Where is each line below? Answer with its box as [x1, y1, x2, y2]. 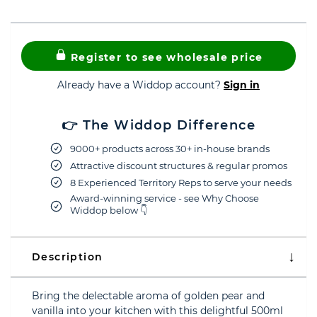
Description [32, 250, 103, 263]
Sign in [224, 79, 260, 91]
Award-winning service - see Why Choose [70, 192, 259, 204]
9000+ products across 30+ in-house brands [70, 142, 270, 154]
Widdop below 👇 [70, 204, 147, 216]
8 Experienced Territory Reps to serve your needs [70, 176, 292, 188]
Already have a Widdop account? [57, 79, 224, 91]
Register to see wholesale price [67, 51, 263, 64]
